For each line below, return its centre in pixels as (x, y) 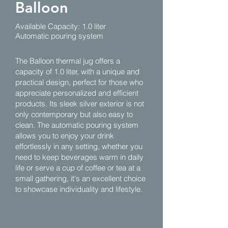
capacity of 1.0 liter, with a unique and (77, 72)
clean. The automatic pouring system (77, 125)
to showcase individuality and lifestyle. (79, 189)
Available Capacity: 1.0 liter (61, 26)
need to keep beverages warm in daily (79, 157)
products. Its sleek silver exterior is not (80, 104)
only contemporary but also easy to (74, 114)
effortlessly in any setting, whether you (79, 146)
